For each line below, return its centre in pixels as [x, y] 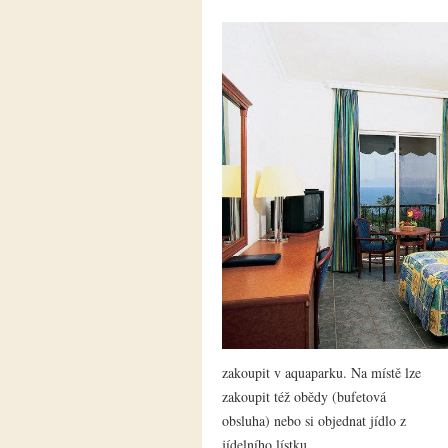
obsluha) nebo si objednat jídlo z [314, 421]
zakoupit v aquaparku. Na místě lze [321, 373]
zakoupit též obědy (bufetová [304, 397]
